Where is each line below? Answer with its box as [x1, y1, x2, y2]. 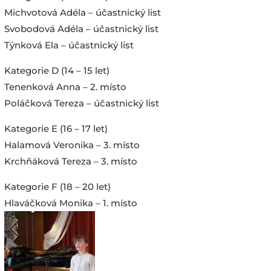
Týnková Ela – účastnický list [4, 39, 134, 51]
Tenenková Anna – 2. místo [4, 80, 126, 93]
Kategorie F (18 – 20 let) [4, 180, 111, 192]
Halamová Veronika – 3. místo [4, 139, 140, 151]
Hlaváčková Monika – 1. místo [4, 197, 137, 209]
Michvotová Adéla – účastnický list [4, 6, 161, 18]
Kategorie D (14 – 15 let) [4, 64, 109, 76]
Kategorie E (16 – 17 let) [4, 122, 108, 134]
